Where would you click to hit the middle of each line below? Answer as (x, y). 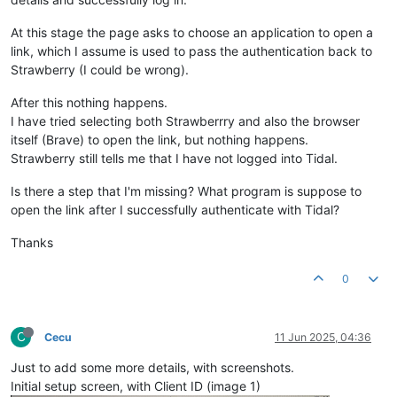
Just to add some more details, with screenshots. (152, 367)
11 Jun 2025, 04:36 (323, 337)
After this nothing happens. (89, 102)
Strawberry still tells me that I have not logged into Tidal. (174, 158)
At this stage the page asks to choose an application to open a (192, 32)
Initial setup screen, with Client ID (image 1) (136, 385)
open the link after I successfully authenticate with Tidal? (175, 209)
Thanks (32, 242)
